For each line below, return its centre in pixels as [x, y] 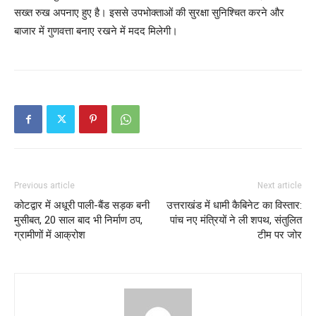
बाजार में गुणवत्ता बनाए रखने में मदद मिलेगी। [96, 31]
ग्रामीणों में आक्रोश [50, 235]
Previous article [44, 186]
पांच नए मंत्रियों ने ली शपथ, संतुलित [236, 220]
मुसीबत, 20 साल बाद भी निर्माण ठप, [78, 220]
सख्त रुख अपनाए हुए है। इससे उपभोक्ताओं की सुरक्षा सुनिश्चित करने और [149, 13]
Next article [280, 186]
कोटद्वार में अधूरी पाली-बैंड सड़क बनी [82, 206]
